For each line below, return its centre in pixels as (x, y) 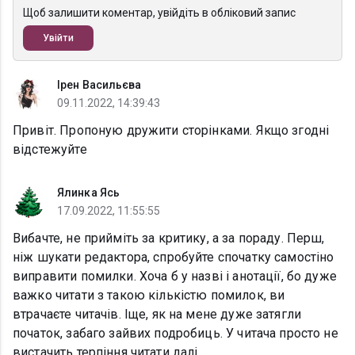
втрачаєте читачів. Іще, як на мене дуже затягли (157, 315)
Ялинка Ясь (88, 193)
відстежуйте (50, 150)
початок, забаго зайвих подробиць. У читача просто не (176, 334)
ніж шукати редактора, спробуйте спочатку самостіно (174, 258)
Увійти (58, 38)
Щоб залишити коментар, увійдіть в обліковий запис (159, 13)
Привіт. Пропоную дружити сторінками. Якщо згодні (171, 131)
